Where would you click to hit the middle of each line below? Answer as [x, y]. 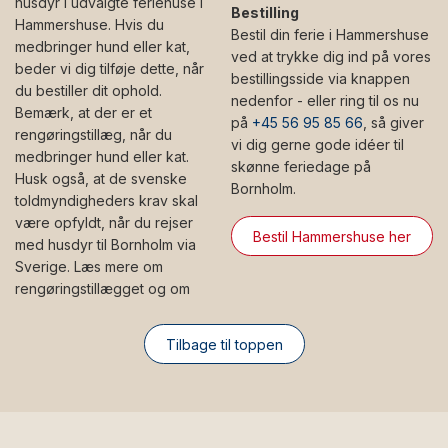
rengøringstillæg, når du [93, 135]
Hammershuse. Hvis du [89, 25]
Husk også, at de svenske [101, 179]
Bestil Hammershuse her [332, 236]
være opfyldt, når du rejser [104, 223]
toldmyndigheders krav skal [106, 201]
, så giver [393, 123]
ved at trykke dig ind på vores [331, 57]
